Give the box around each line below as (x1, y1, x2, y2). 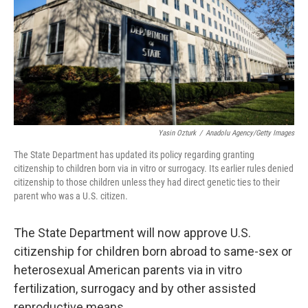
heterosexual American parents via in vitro (14, 263, 242, 277)
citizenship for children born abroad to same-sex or (14, 244, 292, 258)
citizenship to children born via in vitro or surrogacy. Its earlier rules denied (14, 163, 294, 174)
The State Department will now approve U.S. (14, 225, 251, 240)
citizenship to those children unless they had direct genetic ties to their (14, 177, 280, 188)
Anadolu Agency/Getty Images (206, 129, 294, 137)
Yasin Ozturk (158, 129, 196, 137)
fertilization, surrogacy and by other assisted (14, 281, 256, 296)
